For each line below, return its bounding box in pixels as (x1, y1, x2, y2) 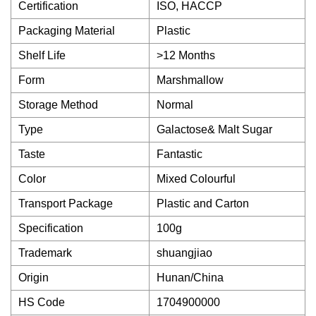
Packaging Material (18, 25, 115, 37)
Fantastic (157, 148, 202, 160)
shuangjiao (157, 247, 212, 259)
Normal (157, 99, 193, 111)
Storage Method (18, 99, 98, 111)
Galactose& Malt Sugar (157, 123, 272, 135)
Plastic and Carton (157, 197, 249, 209)
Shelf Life (18, 49, 66, 61)
